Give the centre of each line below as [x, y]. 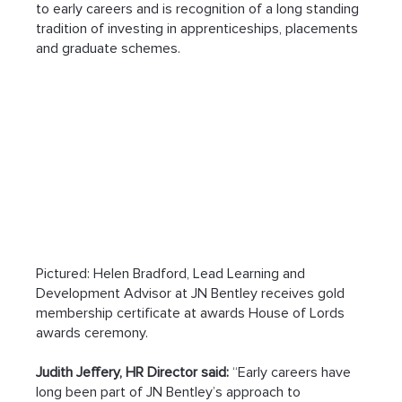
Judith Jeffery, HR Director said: [133, 373]
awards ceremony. [92, 333]
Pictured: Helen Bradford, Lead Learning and [173, 274]
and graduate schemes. [109, 48]
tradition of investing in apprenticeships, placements [199, 28]
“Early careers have [292, 373]
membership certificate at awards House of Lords [192, 314]
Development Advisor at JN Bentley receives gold [192, 294]
